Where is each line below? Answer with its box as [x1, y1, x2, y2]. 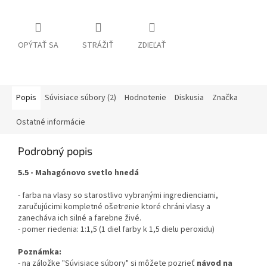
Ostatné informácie [16, 116, 85, 129]
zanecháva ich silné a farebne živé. [18, 212, 141, 225]
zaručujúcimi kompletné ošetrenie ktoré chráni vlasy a [18, 201, 210, 213]
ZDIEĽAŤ [138, 39, 166, 52]
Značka [212, 92, 238, 104]
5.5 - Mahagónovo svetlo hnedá [18, 167, 139, 179]
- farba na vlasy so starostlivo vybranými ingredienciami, [18, 190, 218, 202]
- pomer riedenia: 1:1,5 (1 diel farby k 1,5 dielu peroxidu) [18, 223, 215, 236]
